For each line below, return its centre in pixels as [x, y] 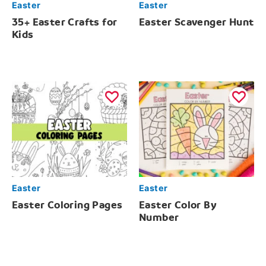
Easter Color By [178, 205]
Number [159, 217]
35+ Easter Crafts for [65, 23]
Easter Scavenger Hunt [197, 23]
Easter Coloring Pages [67, 205]
